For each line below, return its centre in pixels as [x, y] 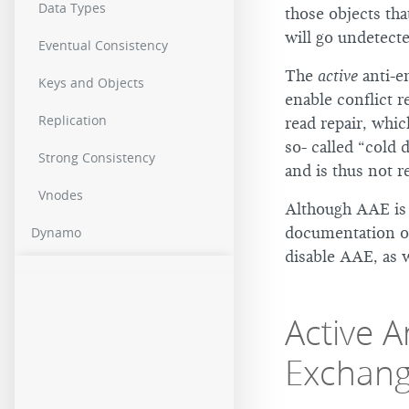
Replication [73, 121]
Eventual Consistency [103, 46]
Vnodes [61, 195]
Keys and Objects [91, 83]
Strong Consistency [97, 158]
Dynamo [56, 233]
